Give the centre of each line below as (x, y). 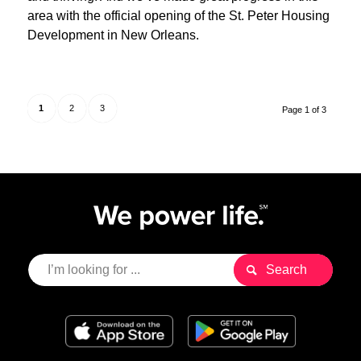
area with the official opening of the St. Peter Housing (178, 16)
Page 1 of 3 (305, 110)
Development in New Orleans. (114, 35)
